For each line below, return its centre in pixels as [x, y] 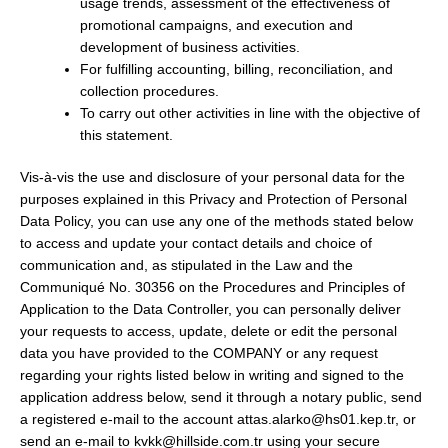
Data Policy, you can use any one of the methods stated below [216, 220]
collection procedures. [149, 91]
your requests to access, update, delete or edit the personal [208, 330]
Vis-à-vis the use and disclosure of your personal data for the [212, 176]
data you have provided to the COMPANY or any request [199, 352]
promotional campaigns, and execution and [216, 25]
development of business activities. [189, 47]
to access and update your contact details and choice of [196, 242]
